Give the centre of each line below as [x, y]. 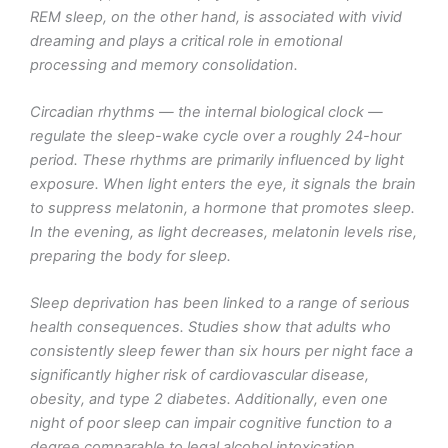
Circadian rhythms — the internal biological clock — [206, 111]
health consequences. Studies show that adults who [210, 327]
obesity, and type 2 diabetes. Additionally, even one [209, 399]
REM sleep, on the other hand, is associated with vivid [216, 16]
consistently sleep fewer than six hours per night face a [221, 351]
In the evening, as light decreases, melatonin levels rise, [223, 231]
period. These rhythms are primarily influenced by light [217, 159]
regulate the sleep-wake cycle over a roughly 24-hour [215, 135]
